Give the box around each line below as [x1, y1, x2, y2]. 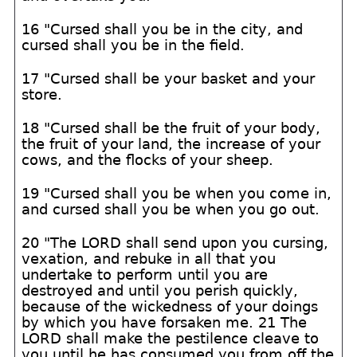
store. [22, 86, 63, 103]
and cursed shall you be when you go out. [22, 201, 320, 218]
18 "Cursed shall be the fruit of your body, [22, 120, 321, 136]
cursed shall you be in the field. [22, 37, 245, 53]
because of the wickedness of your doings [22, 298, 319, 315]
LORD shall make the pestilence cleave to [22, 330, 320, 347]
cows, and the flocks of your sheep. [22, 151, 274, 168]
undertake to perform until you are [22, 266, 269, 283]
